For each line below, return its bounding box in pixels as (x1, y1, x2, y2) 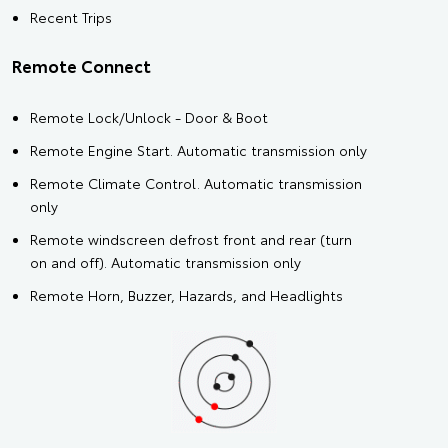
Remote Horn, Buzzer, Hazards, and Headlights (30, 285, 343, 306)
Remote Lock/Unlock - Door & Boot (30, 107, 268, 128)
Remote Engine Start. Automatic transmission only (30, 140, 367, 161)
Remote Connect (12, 53, 151, 78)
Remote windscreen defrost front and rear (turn (30, 229, 352, 250)
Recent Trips (30, 7, 112, 28)
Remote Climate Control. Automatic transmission (30, 173, 362, 194)
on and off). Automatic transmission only (30, 252, 301, 273)
